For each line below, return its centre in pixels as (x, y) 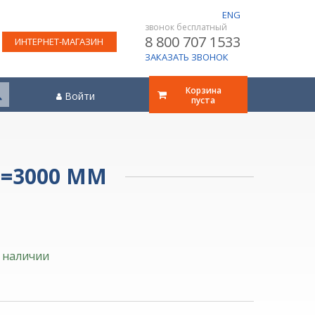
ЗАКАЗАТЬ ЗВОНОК (186, 57)
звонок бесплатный (186, 27)
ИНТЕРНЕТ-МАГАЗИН (59, 41)
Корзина (203, 90)
